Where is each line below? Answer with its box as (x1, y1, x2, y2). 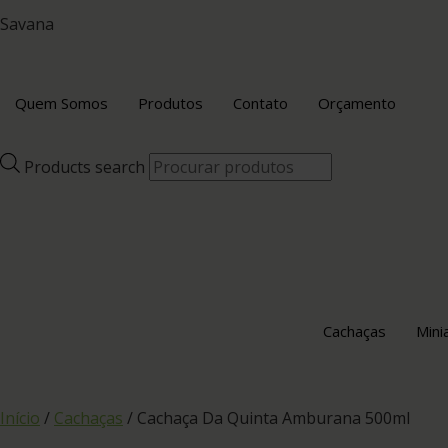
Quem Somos (15, 92, 108, 113)
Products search (24, 156, 145, 179)
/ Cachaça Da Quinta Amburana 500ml (123, 407, 410, 430)
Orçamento (318, 92, 396, 113)
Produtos (138, 92, 203, 113)
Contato (233, 92, 288, 113)
